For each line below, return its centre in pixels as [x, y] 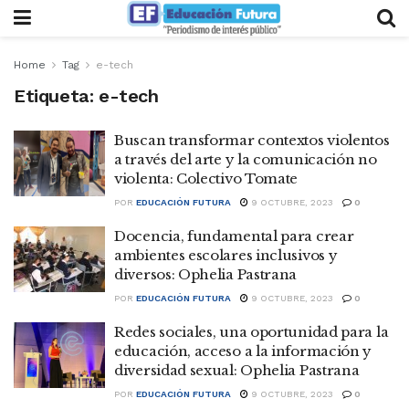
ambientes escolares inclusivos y [226, 255]
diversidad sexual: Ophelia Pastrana [237, 370]
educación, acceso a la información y [243, 351]
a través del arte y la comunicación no [246, 159]
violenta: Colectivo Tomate [206, 178]
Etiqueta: [56, 96]
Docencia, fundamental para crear [234, 236]
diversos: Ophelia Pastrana [206, 274]
